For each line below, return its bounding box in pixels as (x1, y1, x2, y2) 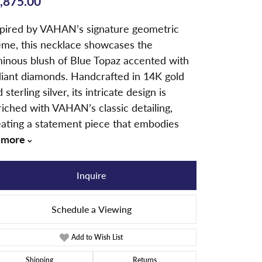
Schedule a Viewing (51, 202, 132, 216)
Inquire (77, 168, 106, 182)
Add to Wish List (71, 232, 123, 242)
